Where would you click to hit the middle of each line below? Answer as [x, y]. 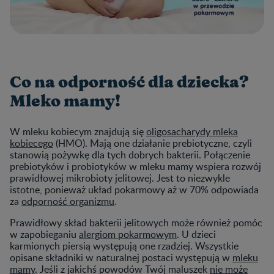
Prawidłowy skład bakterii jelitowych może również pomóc [136, 223]
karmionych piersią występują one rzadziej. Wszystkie [124, 246]
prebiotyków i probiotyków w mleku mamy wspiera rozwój [135, 167]
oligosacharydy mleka [192, 132]
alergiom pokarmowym [128, 235]
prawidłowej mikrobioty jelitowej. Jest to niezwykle [120, 178]
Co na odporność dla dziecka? [129, 83]
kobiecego [31, 143]
